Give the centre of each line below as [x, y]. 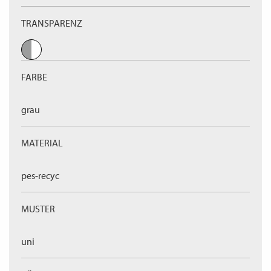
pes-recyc [40, 175]
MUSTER [38, 209]
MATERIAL [42, 143]
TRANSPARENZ [52, 23]
